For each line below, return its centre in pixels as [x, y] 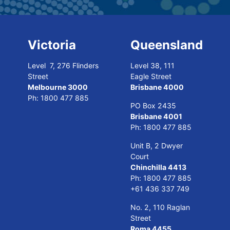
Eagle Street [151, 76]
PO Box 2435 [153, 106]
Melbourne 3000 [58, 87]
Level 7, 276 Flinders [63, 65]
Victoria [52, 45]
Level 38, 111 [152, 65]
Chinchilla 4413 [158, 167]
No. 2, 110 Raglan [160, 207]
